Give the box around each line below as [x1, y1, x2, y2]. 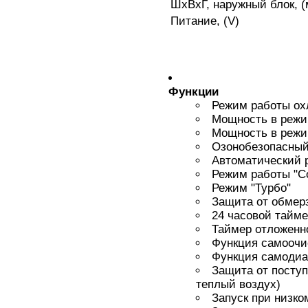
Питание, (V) [170, 14, 239, 28]
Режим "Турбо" [212, 181, 291, 195]
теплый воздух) [196, 278, 280, 291]
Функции [168, 85, 219, 99]
